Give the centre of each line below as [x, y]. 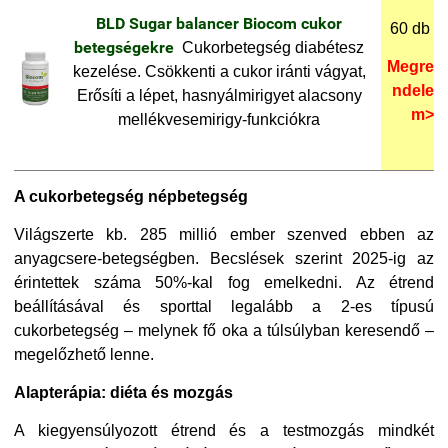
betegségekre [126, 47]
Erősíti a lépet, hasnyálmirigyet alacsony [219, 95]
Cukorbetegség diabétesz [271, 47]
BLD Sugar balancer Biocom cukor [219, 23]
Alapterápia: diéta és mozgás [123, 392]
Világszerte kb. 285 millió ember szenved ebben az [224, 234]
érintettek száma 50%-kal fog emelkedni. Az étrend [224, 282]
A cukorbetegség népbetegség [131, 196]
